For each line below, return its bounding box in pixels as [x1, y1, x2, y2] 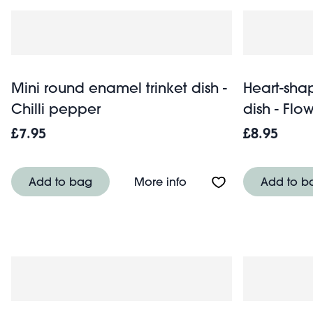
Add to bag [29, 173, 92, 189]
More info [134, 173, 187, 189]
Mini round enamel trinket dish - [11, 78, 227, 96]
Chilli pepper [11, 99, 101, 117]
